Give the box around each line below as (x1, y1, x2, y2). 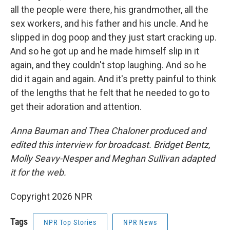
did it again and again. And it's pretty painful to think (10, 73, 216, 84)
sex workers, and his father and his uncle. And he (10, 17, 208, 29)
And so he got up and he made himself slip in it (10, 45, 199, 56)
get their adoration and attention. (10, 101, 142, 112)
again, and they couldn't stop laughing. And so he (10, 59, 206, 70)
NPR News (123, 218, 157, 226)
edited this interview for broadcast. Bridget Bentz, (10, 139, 210, 150)
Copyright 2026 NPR (10, 190, 92, 202)
